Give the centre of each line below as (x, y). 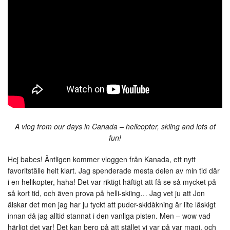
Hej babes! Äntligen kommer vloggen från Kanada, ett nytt (102, 159)
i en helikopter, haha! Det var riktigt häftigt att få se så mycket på (112, 182)
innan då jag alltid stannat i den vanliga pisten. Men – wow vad (109, 216)
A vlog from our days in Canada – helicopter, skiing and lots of (115, 127)
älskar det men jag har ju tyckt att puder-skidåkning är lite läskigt (112, 205)
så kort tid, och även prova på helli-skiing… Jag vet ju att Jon (106, 193)
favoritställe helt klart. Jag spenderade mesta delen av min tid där (114, 171)
